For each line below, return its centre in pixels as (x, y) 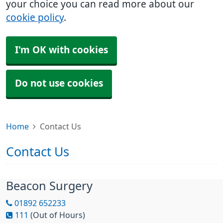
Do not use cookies (59, 83)
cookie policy (35, 18)
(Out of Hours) (58, 215)
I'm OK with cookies (61, 50)
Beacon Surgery (49, 186)
